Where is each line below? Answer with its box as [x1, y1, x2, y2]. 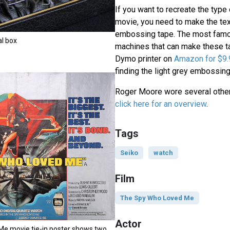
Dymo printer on [114, 53, 174, 64]
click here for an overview [114, 99, 206, 109]
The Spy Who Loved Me [120, 194, 194, 202]
